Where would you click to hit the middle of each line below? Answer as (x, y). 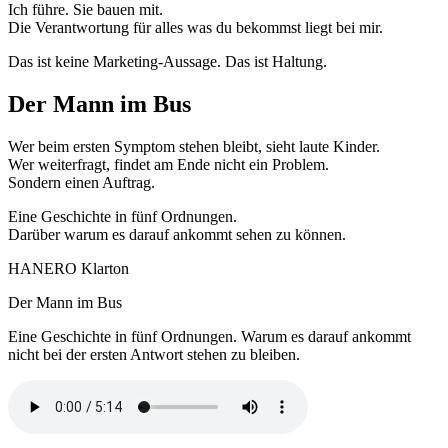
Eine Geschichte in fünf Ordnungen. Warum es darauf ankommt (209, 337)
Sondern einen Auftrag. (81, 183)
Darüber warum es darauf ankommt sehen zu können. (177, 235)
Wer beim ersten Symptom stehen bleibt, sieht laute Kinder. (194, 147)
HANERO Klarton (68, 269)
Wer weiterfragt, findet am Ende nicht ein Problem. (168, 165)
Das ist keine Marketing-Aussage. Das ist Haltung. (167, 62)
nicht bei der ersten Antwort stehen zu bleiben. (154, 355)
